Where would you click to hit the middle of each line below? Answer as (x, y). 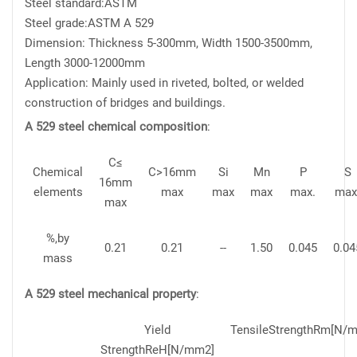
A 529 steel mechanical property (110, 294)
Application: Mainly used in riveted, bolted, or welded (164, 83)
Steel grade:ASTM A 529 (89, 23)
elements (58, 192)
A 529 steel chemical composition (116, 127)
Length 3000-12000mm (85, 63)
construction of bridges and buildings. (125, 103)
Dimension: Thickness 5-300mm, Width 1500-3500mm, (169, 43)
